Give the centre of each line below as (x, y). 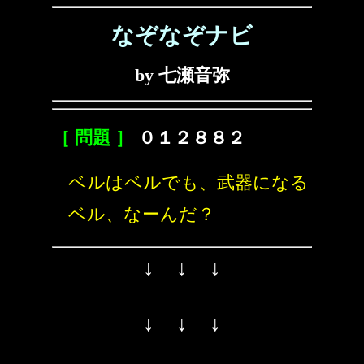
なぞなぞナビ (182, 35)
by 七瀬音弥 (182, 75)
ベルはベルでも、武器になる (188, 182)
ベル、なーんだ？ (142, 214)
